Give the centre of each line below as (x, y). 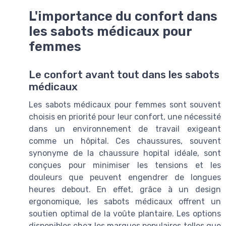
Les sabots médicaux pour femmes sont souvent (125, 104)
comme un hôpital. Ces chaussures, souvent (125, 141)
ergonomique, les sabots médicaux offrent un (125, 201)
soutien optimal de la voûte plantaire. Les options (125, 213)
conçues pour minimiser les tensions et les (125, 165)
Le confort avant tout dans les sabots (124, 74)
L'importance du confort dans (123, 16)
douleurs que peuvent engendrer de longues (125, 177)
